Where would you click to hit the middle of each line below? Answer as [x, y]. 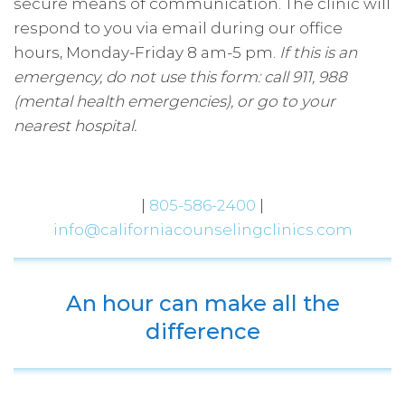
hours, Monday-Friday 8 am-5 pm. [146, 52]
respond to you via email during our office [178, 28]
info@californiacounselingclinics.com [202, 229]
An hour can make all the [202, 303]
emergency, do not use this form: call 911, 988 [180, 76]
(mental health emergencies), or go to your [174, 101]
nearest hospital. [75, 125]
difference [202, 331]
